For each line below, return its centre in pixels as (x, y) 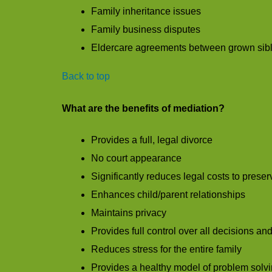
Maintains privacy (129, 212)
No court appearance (136, 158)
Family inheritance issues (146, 12)
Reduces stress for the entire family (166, 249)
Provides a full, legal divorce (152, 140)
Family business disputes (146, 30)
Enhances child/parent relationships (168, 194)
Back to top (86, 76)
